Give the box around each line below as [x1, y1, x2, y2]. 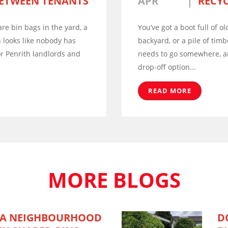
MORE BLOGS [47, 166, 181, 194]
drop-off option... [138, 62, 196, 72]
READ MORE [148, 86, 191, 95]
